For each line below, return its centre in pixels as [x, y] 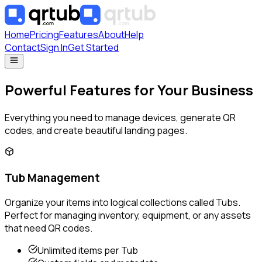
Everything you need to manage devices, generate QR [120, 117]
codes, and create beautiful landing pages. [96, 130]
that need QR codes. [49, 228]
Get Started [93, 47]
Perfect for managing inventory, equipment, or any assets [128, 216]
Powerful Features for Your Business [129, 89]
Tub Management [52, 177]
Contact [23, 47]
